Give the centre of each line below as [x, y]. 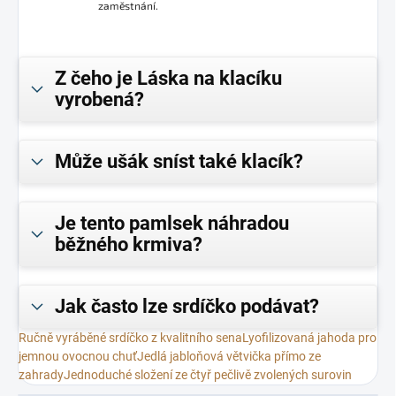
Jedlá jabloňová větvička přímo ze [229, 357]
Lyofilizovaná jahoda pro [309, 338]
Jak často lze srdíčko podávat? [187, 307]
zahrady [41, 375]
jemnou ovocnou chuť [78, 357]
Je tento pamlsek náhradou [172, 224]
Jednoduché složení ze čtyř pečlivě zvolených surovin [208, 375]
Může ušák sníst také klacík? [179, 162]
